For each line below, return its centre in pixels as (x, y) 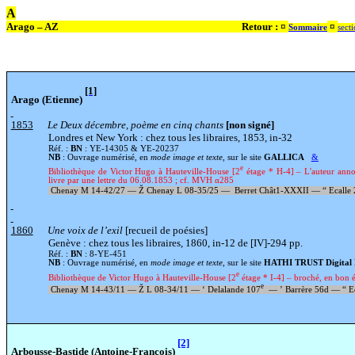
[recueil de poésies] (165, 231)
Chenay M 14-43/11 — (93, 289)
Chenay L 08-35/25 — (188, 191)
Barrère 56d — (312, 289)
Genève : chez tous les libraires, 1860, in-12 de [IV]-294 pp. (175, 243)
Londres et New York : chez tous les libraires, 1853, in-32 (170, 137)
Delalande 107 (233, 289)
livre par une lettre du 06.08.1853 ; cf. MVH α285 (141, 181)
